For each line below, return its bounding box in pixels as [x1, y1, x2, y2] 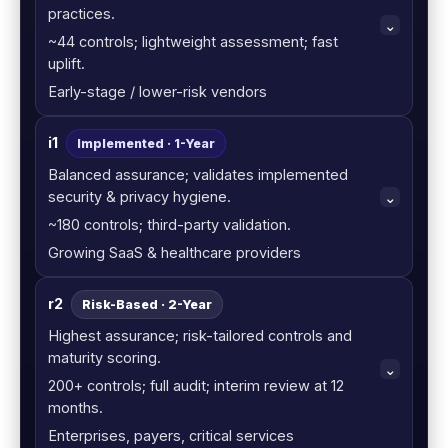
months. [48, 399, 103, 417]
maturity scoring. [48, 349, 161, 367]
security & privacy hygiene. [48, 188, 231, 206]
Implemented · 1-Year [77, 136, 215, 152]
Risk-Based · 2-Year [82, 297, 212, 313]
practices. [48, 5, 115, 23]
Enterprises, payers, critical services [48, 427, 294, 445]
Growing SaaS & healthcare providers [48, 244, 301, 262]
